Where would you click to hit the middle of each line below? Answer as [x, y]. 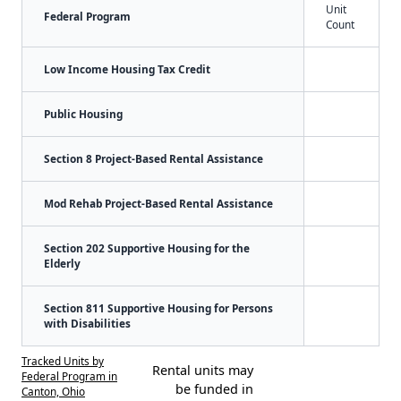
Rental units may [202, 370]
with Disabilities [87, 323]
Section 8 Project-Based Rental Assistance [154, 158]
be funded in [214, 388]
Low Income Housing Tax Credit [127, 68]
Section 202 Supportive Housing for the [147, 247]
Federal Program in [69, 375]
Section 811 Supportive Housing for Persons [158, 307]
